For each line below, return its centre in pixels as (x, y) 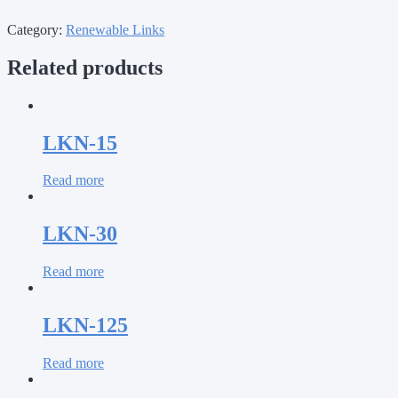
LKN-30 (80, 234)
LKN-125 (85, 326)
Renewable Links (115, 29)
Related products (85, 67)
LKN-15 (80, 143)
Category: (36, 29)
